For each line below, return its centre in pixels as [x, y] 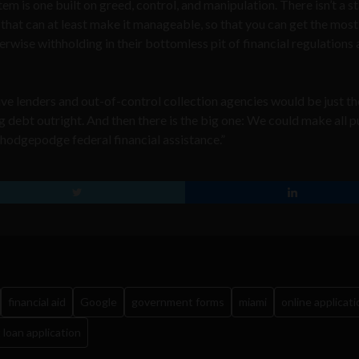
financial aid [37, 301]
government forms [178, 301]
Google [99, 301]
